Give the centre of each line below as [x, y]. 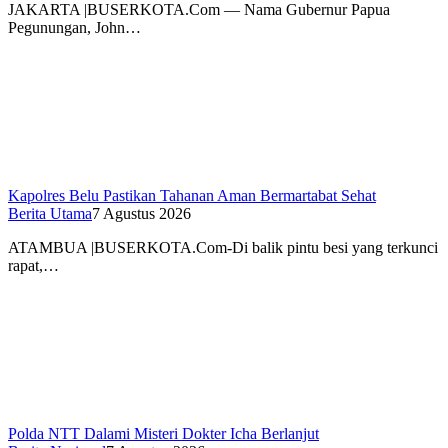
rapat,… [33, 265]
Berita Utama [50, 213]
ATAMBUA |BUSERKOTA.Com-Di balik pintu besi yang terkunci [223, 247]
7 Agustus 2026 [141, 213]
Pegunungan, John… [74, 27]
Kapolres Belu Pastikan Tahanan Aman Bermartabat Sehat [192, 195]
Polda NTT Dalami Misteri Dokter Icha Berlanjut [163, 433]
